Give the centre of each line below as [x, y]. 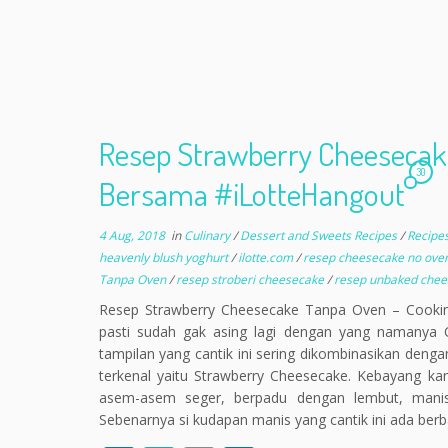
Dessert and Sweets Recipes [319, 235]
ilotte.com [266, 257]
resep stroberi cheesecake [251, 279]
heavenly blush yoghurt [164, 257]
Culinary [208, 235]
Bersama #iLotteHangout [251, 193]
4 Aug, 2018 [131, 235]
